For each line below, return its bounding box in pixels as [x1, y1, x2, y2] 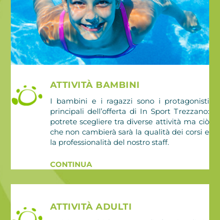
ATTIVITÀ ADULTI [50, 201, 132, 212]
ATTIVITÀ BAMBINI [50, 79, 140, 90]
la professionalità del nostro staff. [50, 137, 169, 147]
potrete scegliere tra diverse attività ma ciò [50, 116, 209, 126]
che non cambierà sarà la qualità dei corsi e [50, 127, 209, 137]
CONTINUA [50, 159, 92, 169]
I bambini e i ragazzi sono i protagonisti [50, 96, 209, 106]
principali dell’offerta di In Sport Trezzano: [50, 106, 209, 116]
